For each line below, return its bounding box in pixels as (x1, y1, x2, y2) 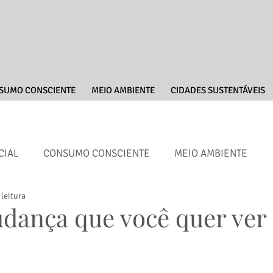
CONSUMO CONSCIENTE (43, 146, 150, 160)
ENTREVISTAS (86, 195, 145, 208)
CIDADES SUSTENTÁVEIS (170, 85, 265, 96)
